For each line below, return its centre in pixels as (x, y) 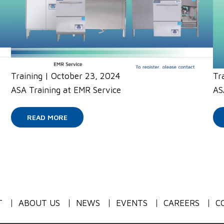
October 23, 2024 (86, 76)
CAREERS (181, 203)
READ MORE (47, 117)
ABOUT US (39, 203)
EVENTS (132, 203)
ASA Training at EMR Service (66, 90)
